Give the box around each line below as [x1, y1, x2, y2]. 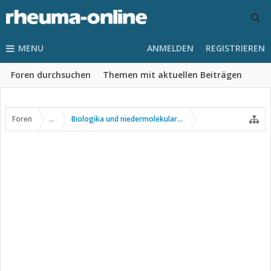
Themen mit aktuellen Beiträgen [103, 69, 242, 80]
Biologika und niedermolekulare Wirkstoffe [71, 114, 220, 124]
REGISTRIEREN [206, 42, 265, 54]
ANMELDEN [147, 42, 194, 54]
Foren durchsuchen [11, 69, 91, 80]
